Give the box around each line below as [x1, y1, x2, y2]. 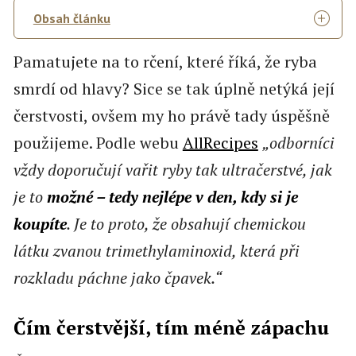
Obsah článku [33, 10, 110, 26]
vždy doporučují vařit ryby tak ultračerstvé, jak [13, 158, 332, 180]
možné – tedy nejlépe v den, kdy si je [42, 185, 298, 207]
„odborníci [261, 131, 335, 153]
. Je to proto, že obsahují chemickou [66, 212, 306, 234]
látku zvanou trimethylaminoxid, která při [13, 239, 300, 261]
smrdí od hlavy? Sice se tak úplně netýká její [13, 77, 335, 99]
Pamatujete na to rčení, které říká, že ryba [13, 50, 317, 72]
